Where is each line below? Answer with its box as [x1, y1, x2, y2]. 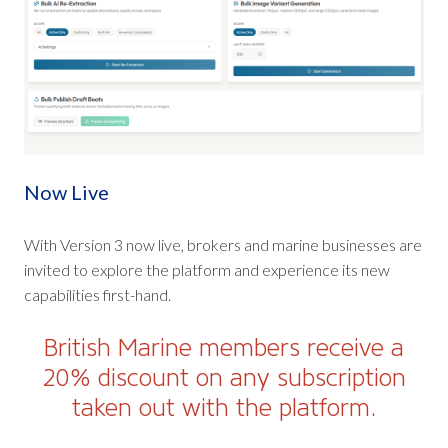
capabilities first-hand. [24, 284, 171, 304]
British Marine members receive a [44, 332, 404, 362]
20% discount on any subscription [42, 362, 406, 392]
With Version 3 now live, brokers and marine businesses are [24, 234, 422, 254]
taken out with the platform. [71, 392, 377, 422]
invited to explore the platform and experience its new [24, 259, 390, 279]
